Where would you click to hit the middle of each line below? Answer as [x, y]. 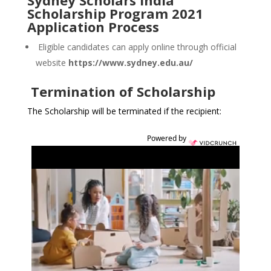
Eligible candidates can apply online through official [136, 47]
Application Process [93, 27]
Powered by [167, 138]
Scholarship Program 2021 [115, 13]
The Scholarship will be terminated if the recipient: [124, 111]
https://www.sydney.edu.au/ [130, 63]
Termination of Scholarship [121, 91]
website [52, 63]
